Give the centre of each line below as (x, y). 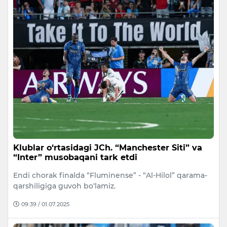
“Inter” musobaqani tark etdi (75, 158)
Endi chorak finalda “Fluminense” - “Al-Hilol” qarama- (110, 176)
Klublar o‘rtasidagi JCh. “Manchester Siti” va (108, 148)
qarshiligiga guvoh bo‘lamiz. (64, 186)
